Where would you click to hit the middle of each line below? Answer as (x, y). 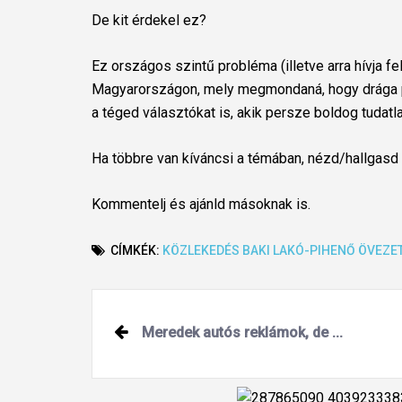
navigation (147, 347)
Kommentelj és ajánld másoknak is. (201, 204)
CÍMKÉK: (135, 250)
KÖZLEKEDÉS (201, 250)
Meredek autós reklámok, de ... (242, 332)
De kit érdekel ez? (149, 20)
